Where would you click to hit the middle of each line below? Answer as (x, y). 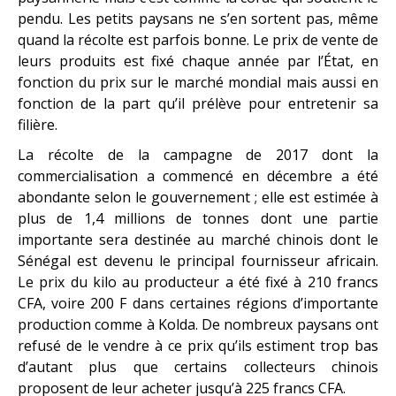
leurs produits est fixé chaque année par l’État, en (198, 61)
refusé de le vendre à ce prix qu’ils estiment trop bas (198, 345)
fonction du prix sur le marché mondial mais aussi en (198, 82)
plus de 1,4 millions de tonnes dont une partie (198, 218)
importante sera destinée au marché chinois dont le (198, 239)
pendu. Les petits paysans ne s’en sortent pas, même (198, 18)
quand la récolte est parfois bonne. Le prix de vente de (198, 39)
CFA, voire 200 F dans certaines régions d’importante (198, 303)
